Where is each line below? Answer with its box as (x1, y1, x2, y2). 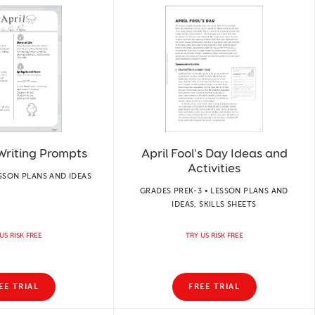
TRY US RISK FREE (185, 231, 243, 240)
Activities (188, 160, 240, 176)
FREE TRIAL (188, 282, 240, 291)
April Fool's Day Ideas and (141, 145, 288, 161)
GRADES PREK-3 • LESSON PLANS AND (140, 186, 288, 195)
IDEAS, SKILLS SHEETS (172, 199, 257, 209)
